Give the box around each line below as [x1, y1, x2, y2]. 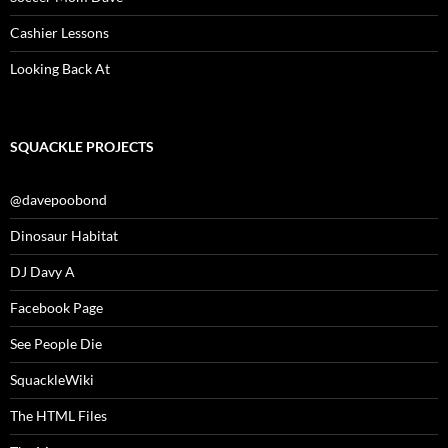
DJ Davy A [10, 263, 75, 281]
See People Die [10, 335, 102, 353]
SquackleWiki [10, 371, 94, 389]
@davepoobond [10, 191, 107, 209]
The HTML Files [10, 407, 107, 425]
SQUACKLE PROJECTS [10, 138, 154, 156]
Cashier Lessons [10, 24, 109, 42]
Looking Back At [10, 60, 110, 78]
